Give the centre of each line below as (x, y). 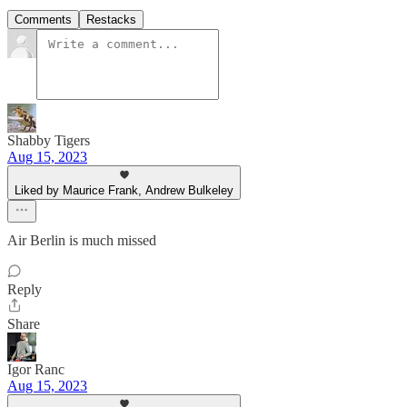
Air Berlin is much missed (82, 240)
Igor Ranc (36, 369)
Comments (43, 19)
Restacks (111, 19)
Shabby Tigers (49, 140)
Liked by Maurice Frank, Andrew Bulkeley (124, 190)
